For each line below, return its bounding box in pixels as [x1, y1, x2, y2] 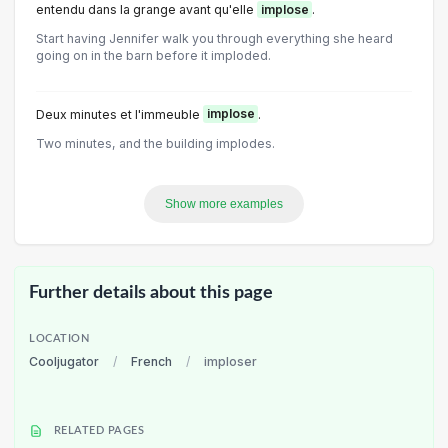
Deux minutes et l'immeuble [36, 106, 203, 122]
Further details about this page [29, 284, 273, 301]
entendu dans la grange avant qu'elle [36, 2, 257, 17]
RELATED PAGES [50, 426, 145, 436]
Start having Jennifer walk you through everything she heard [36, 31, 393, 47]
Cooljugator [29, 353, 99, 369]
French [131, 353, 172, 369]
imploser [204, 353, 257, 369]
